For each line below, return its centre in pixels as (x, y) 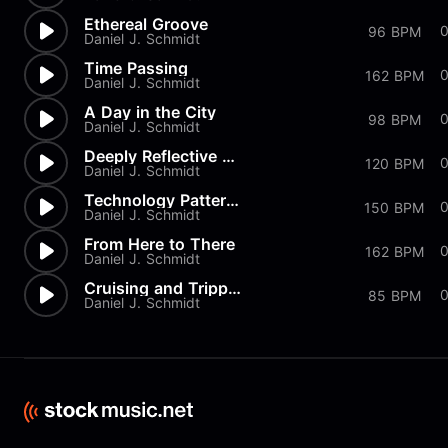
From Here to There (159, 244)
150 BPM (394, 207)
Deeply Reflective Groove (228, 156)
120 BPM (394, 163)
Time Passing (136, 68)
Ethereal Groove (146, 24)
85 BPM (394, 295)
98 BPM (394, 119)
